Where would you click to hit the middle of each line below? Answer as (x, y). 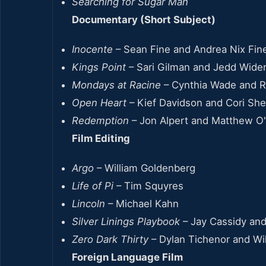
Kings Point (99, 67)
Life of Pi (93, 186)
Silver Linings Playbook (126, 221)
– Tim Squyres (148, 186)
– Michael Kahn (142, 203)
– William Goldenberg (145, 168)
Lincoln (88, 203)
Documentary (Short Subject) (144, 19)
